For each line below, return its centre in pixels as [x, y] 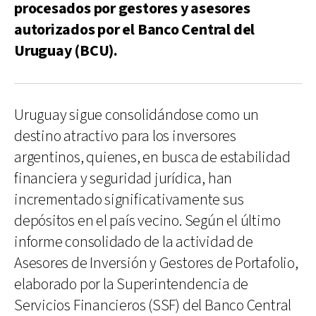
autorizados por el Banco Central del [135, 30]
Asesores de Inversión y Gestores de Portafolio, [156, 263]
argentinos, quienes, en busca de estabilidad [152, 157]
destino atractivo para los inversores [125, 136]
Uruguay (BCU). [66, 51]
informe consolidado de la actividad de [134, 242]
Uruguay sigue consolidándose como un [137, 115]
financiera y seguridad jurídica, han [123, 178]
